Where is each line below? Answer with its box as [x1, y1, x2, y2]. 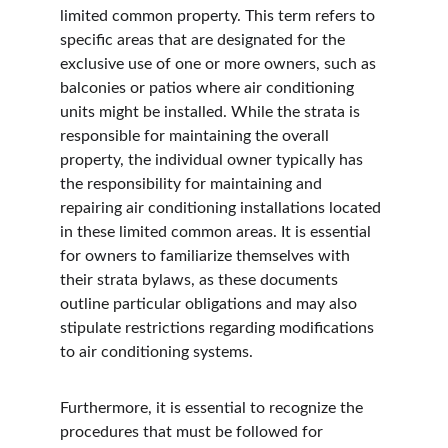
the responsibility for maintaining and [60, 176, 326, 192]
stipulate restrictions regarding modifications [60, 320, 378, 336]
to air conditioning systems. [60, 344, 253, 360]
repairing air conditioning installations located [60, 200, 385, 216]
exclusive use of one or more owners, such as [60, 56, 380, 72]
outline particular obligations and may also [60, 296, 361, 312]
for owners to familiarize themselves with [60, 248, 354, 264]
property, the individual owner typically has [60, 152, 367, 168]
